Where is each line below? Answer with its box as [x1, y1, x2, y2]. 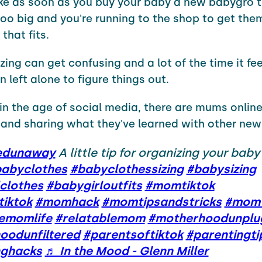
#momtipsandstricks [101, 194, 222, 209]
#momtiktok [144, 178, 215, 192]
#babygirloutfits [46, 178, 142, 192]
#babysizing [186, 161, 256, 176]
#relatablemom [54, 211, 145, 225]
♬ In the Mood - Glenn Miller [44, 243, 209, 258]
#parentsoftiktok [82, 227, 183, 242]
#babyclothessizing [70, 161, 184, 176]
